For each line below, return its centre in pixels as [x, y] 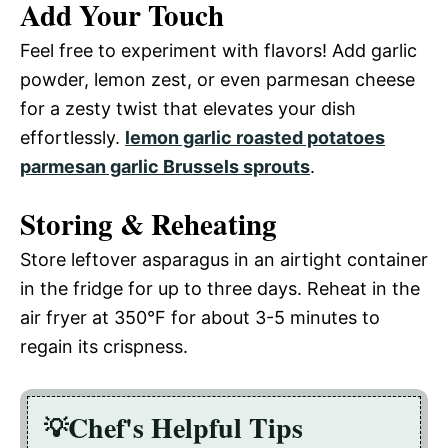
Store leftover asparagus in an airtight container [224, 260]
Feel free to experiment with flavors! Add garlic [218, 51]
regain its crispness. [104, 347]
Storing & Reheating [148, 224]
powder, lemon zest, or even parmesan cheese [217, 80]
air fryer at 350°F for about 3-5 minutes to [200, 318]
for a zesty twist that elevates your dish [188, 109]
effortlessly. [72, 138]
